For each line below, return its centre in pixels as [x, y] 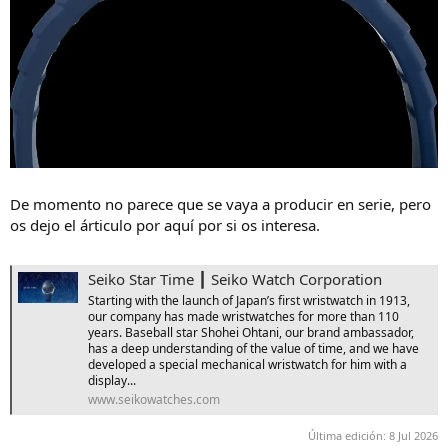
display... [112, 381]
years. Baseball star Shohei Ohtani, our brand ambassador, [251, 333]
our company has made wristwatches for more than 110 [243, 317]
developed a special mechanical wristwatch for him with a [247, 365]
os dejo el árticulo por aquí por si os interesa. [165, 225]
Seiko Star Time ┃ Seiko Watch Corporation [235, 279]
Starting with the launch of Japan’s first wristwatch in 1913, [249, 301]
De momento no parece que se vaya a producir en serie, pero [220, 204]
